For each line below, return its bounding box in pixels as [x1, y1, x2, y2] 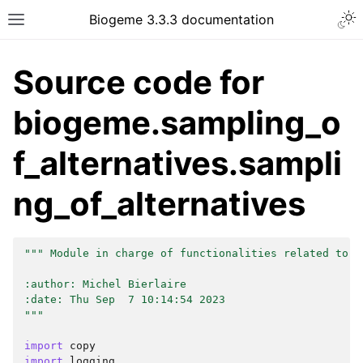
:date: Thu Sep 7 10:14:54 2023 [24, 293, 225, 305]
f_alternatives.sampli [13, 143, 342, 183]
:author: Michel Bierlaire [24, 278, 186, 290]
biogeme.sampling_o [13, 103, 341, 143]
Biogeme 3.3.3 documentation [89, 11, 274, 28]
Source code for [13, 62, 264, 102]
